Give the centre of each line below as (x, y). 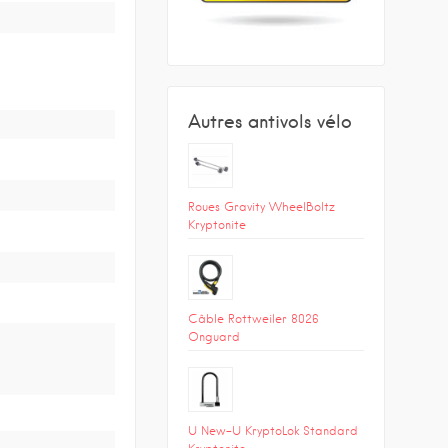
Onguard (213, 336)
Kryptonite (216, 224)
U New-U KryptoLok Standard (272, 430)
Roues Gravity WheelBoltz (261, 206)
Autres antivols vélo (269, 121)
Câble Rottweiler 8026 (253, 318)
